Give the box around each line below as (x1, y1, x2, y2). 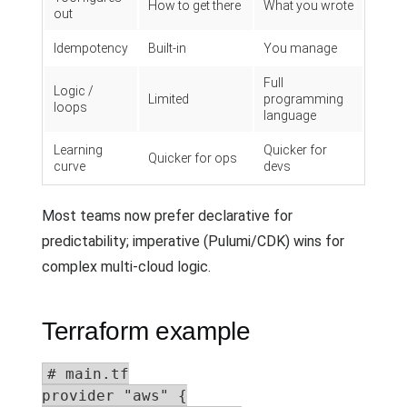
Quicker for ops (148, 151, 237, 165)
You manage (263, 41, 337, 55)
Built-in (148, 41, 186, 55)
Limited (148, 92, 189, 106)
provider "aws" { (42, 387, 187, 404)
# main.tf (47, 365, 129, 382)
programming (263, 92, 343, 106)
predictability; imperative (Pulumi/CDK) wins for (42, 233, 344, 250)
